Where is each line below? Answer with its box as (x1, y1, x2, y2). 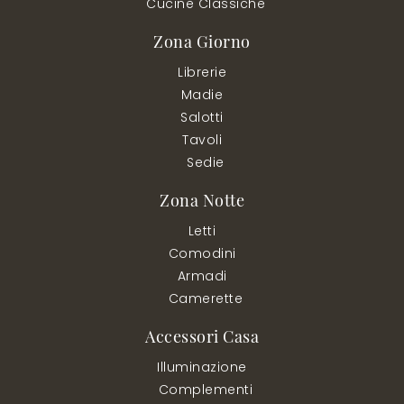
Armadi (177, 266, 227, 285)
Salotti (180, 107, 224, 126)
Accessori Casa (145, 325, 259, 346)
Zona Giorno (153, 30, 251, 51)
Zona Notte (160, 188, 244, 210)
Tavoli (182, 130, 222, 149)
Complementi (158, 380, 253, 399)
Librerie (178, 62, 226, 81)
